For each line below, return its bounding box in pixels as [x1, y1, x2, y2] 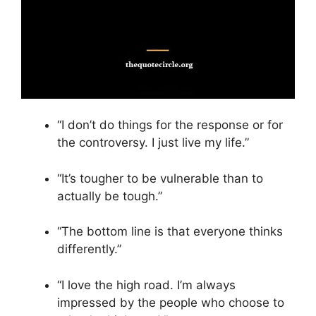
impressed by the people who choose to [57, 295, 284, 310]
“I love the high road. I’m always [57, 277, 236, 292]
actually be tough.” [57, 188, 162, 203]
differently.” [57, 242, 121, 257]
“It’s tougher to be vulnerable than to [57, 171, 263, 186]
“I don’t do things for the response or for [57, 118, 283, 133]
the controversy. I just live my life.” [57, 135, 249, 150]
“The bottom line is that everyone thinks [57, 224, 283, 239]
